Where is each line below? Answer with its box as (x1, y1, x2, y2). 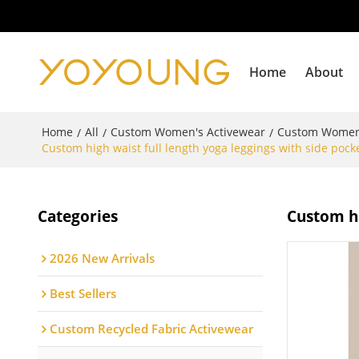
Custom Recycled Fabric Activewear (49, 320, 253, 337)
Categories (37, 205, 118, 226)
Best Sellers (49, 284, 116, 301)
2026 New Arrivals (49, 249, 155, 266)
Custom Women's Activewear (110, 124, 265, 139)
